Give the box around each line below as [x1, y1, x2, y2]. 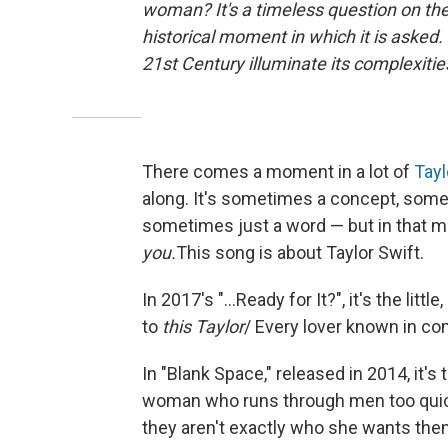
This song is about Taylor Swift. [176, 241, 424, 263]
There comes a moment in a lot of [142, 160, 414, 182]
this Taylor [162, 315, 244, 337]
